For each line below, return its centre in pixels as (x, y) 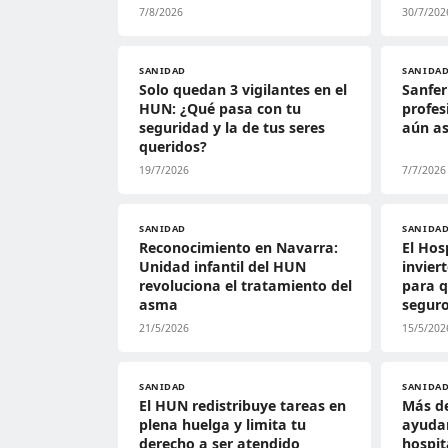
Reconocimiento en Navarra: (238, 247)
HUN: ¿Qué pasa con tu (220, 108)
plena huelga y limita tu (222, 424)
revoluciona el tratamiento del (245, 285)
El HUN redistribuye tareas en (242, 405)
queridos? (173, 146)
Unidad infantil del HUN (222, 266)
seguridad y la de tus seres (232, 127)
